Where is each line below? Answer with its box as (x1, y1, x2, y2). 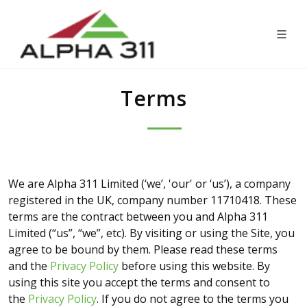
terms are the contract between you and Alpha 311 (8, 209, 268, 224)
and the (8, 258, 50, 273)
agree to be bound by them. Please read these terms (8, 242, 278, 257)
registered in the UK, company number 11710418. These (8, 193, 297, 208)
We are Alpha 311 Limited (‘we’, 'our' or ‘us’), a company (8, 176, 291, 191)
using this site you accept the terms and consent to (8, 275, 270, 290)
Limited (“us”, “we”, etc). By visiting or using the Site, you (8, 225, 295, 241)
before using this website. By (119, 258, 270, 273)
